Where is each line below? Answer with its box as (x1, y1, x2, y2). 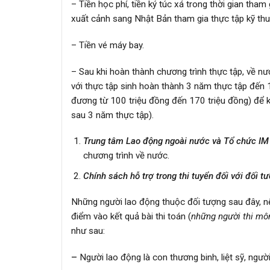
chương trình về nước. (83, 150, 169, 162)
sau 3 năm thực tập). (71, 109, 154, 121)
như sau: (71, 225, 105, 237)
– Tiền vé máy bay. (71, 39, 144, 51)
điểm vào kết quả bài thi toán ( (71, 211, 191, 222)
